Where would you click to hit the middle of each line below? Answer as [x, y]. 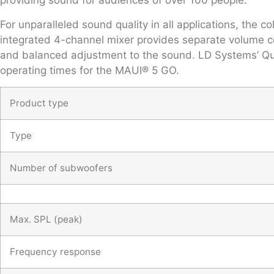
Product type [39, 103]
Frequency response [55, 251]
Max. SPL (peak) [46, 219]
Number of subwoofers [61, 168]
